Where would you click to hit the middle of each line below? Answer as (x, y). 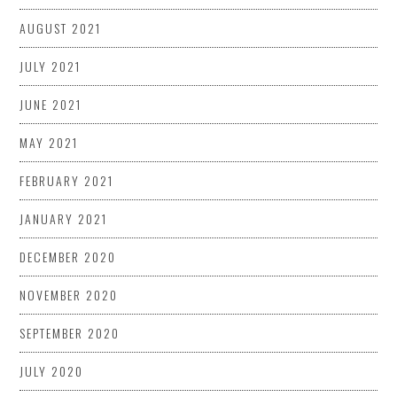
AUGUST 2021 (61, 27)
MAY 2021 (49, 142)
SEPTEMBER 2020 (70, 332)
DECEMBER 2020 (68, 256)
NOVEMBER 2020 (69, 294)
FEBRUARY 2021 (67, 180)
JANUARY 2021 (64, 218)
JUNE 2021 (51, 104)
